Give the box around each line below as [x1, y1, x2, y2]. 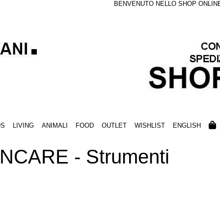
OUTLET [101, 122, 127, 130]
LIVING [12, 122, 34, 130]
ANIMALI [41, 122, 68, 130]
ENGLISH [172, 122, 201, 130]
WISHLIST [134, 122, 165, 130]
